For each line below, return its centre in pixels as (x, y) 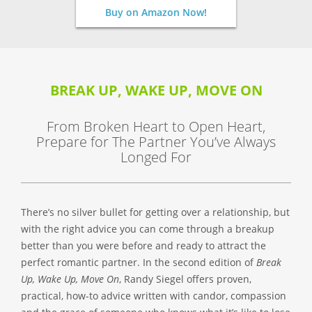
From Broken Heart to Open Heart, (156, 127)
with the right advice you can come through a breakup (148, 229)
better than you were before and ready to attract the (143, 246)
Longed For (156, 157)
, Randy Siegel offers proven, (185, 279)
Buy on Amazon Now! (156, 13)
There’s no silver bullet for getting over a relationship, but (155, 212)
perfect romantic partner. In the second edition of (139, 263)
